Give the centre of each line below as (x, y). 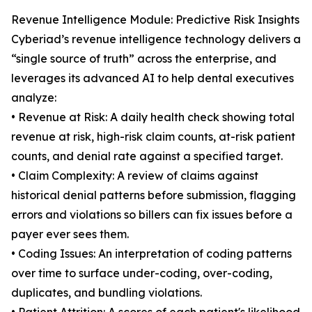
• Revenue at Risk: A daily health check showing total (153, 117)
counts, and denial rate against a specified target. (147, 156)
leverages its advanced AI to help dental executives (153, 78)
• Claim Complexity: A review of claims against (135, 176)
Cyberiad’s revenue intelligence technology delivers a (156, 39)
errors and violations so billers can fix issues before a (152, 215)
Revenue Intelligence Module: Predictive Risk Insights (155, 20)
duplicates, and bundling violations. (107, 293)
